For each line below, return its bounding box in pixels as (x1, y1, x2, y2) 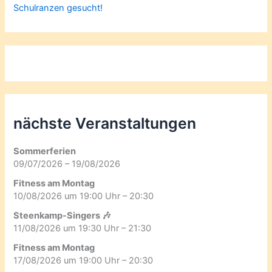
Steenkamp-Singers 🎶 (13, 209, 112, 221)
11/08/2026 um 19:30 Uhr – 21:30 (13, 222, 152, 234)
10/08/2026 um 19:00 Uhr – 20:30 (13, 190, 154, 202)
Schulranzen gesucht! (13, 2, 103, 14)
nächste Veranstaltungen (13, 114, 197, 132)
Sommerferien (13, 146, 76, 157)
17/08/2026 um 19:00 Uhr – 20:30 (13, 254, 154, 266)
